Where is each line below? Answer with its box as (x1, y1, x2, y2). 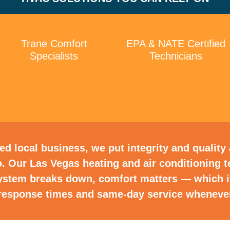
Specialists (30, 50, 79, 62)
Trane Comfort (21, 38, 87, 50)
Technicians (149, 50, 203, 62)
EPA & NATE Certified (126, 38, 226, 50)
